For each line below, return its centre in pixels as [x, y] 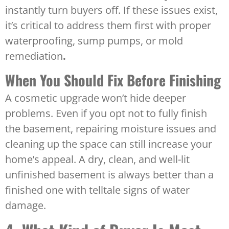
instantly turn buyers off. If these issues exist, [111, 10]
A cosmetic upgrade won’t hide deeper [96, 98]
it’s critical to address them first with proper [108, 26]
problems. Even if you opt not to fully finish [106, 113]
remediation [34, 56]
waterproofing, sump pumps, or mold [94, 41]
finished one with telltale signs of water [97, 190]
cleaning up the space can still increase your [109, 144]
